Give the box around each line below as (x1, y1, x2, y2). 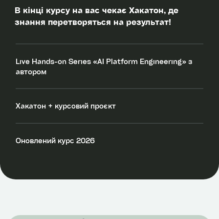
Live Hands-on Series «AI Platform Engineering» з (16, 56, 192, 66)
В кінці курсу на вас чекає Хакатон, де (15, 5, 178, 15)
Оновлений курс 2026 (16, 135, 95, 145)
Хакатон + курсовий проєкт (16, 101, 116, 110)
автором (16, 66, 46, 76)
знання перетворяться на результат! (15, 17, 171, 27)
